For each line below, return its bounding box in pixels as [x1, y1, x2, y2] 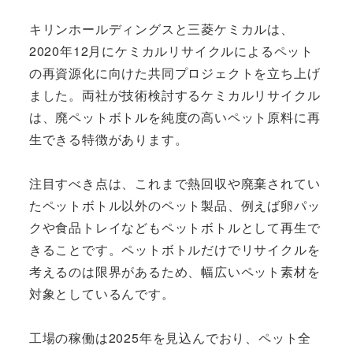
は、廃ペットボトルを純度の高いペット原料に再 [28, 107, 321, 126]
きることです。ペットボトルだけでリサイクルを [28, 240, 321, 258]
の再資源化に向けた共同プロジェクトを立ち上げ [28, 63, 321, 82]
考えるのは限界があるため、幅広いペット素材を [28, 262, 321, 281]
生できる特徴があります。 [28, 129, 188, 148]
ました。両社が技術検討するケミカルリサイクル [28, 85, 321, 104]
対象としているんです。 [28, 284, 175, 303]
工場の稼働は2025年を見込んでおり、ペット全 [28, 328, 312, 347]
